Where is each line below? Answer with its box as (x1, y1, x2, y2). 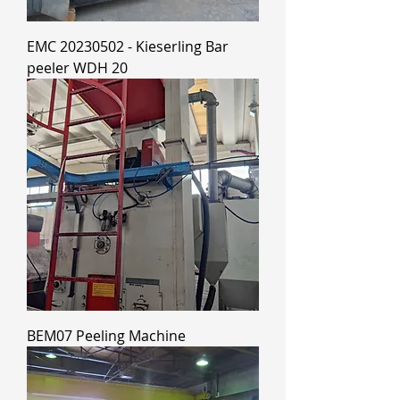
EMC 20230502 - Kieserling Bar (27, 37, 229, 56)
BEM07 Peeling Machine (27, 326, 186, 346)
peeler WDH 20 (27, 58, 128, 78)
